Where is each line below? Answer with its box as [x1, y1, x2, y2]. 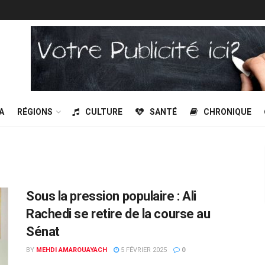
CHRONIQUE [203, 107, 251, 117]
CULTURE [85, 107, 122, 117]
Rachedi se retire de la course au [26, 206, 211, 221]
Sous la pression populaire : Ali [26, 189, 196, 203]
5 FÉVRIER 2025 [119, 246, 167, 254]
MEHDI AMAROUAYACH [36, 246, 107, 254]
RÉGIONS [17, 107, 53, 117]
